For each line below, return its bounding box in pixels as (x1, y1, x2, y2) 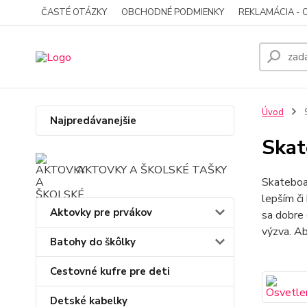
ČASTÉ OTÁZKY (41, 6, 107, 19)
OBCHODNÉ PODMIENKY (121, 6, 224, 19)
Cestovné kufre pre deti (50, 265, 170, 278)
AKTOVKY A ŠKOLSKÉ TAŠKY (77, 162, 227, 177)
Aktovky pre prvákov (50, 206, 152, 219)
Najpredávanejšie (50, 114, 136, 127)
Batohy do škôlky (50, 235, 136, 249)
